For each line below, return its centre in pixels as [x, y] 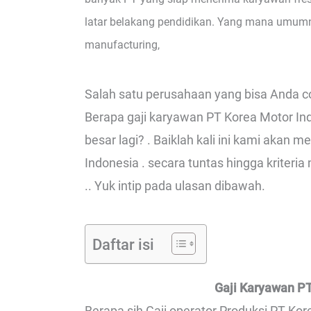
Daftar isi [123, 244]
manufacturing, [122, 45]
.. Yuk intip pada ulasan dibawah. [175, 185]
